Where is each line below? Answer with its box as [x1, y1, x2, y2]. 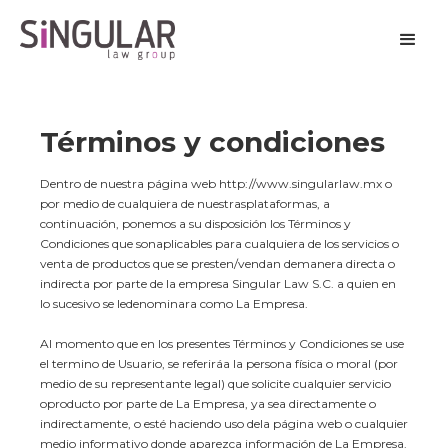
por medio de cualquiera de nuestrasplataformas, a [40, 196, 330, 211]
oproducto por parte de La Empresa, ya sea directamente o [40, 396, 376, 411]
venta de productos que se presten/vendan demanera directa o [40, 256, 395, 271]
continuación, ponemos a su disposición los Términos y [40, 216, 351, 231]
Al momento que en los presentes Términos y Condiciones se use [40, 336, 404, 351]
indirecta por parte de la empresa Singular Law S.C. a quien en [40, 276, 396, 291]
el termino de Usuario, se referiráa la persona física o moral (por [40, 356, 398, 371]
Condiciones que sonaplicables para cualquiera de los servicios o [40, 236, 399, 251]
